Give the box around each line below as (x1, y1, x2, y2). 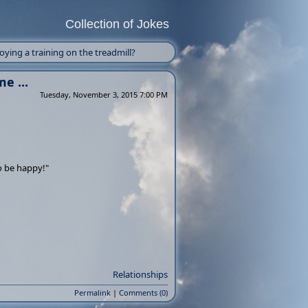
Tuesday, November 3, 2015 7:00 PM (40, 89, 168, 100)
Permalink (74, 287, 111, 298)
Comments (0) (119, 287, 168, 298)
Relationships (113, 268, 168, 280)
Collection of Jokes (65, 17, 169, 31)
